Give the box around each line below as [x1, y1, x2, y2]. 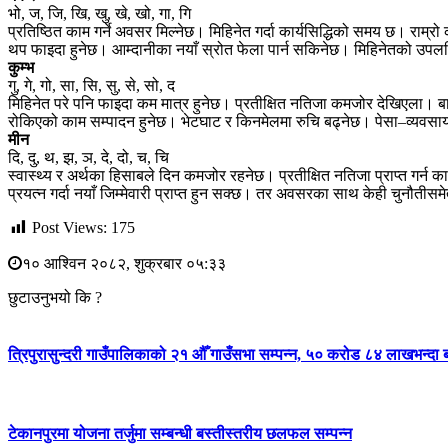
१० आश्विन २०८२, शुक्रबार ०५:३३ [22, 255, 226, 273]
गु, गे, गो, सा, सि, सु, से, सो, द [8, 76, 175, 94]
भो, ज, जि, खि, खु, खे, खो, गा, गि [8, 4, 191, 22]
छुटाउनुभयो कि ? [8, 289, 102, 307]
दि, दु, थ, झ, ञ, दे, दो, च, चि [8, 148, 169, 166]
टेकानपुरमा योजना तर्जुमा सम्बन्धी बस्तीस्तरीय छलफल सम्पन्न [8, 424, 352, 442]
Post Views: [32, 218, 107, 236]
